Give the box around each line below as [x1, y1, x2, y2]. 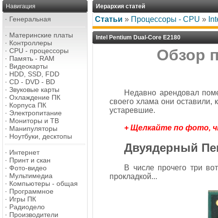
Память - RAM [9, 54, 54, 62]
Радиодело [9, 203, 45, 211]
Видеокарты [9, 62, 48, 70]
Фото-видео [9, 164, 47, 172]
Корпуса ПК [9, 101, 46, 109]
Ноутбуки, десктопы [9, 132, 72, 140]
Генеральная [9, 15, 51, 23]
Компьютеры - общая [9, 180, 78, 187]
